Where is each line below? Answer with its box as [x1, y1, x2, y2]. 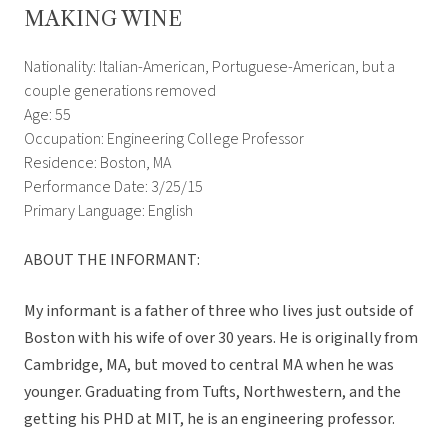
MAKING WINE [24, 7, 182, 32]
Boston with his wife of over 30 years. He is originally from [24, 327, 418, 350]
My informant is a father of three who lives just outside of [24, 300, 413, 323]
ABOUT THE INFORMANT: [24, 249, 200, 272]
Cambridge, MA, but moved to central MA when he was [24, 354, 394, 377]
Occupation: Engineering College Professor [24, 128, 304, 151]
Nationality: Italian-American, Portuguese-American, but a [24, 56, 395, 79]
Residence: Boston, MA [24, 152, 171, 175]
